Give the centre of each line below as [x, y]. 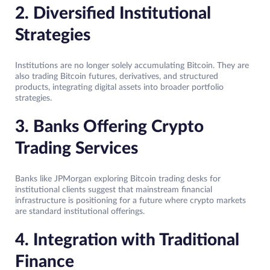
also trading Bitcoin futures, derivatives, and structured [117, 77]
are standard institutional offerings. [80, 212]
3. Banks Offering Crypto [109, 127]
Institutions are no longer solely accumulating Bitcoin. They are [132, 66]
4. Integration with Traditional [127, 240]
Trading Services [77, 149]
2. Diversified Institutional [113, 14]
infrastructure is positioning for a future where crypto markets [130, 201]
